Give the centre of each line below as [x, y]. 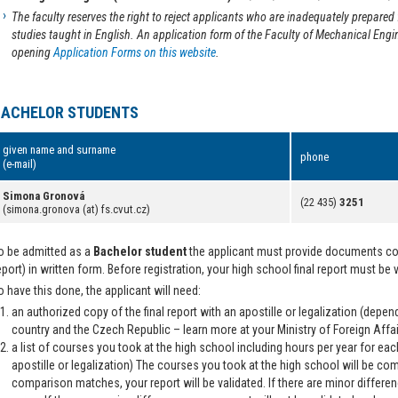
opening [32, 52]
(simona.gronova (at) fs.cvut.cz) [76, 209]
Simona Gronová [44, 196]
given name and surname [59, 150]
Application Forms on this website [135, 52]
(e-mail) [20, 164]
